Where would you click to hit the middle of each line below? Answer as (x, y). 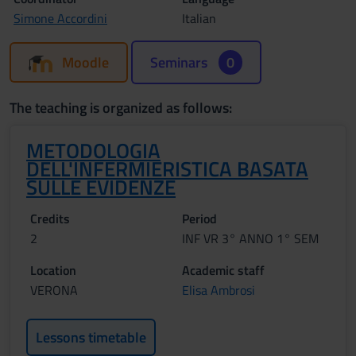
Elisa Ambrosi (219, 290)
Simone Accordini (60, 18)
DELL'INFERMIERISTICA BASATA (167, 169)
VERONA (54, 290)
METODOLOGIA (93, 151)
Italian (199, 18)
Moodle (85, 62)
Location (53, 270)
